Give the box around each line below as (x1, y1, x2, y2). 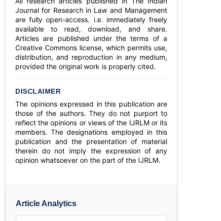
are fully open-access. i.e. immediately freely (15, 15, 167, 24)
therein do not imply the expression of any (15, 147, 167, 155)
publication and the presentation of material (15, 137, 167, 146)
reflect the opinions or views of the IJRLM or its (15, 118, 167, 127)
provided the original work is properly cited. (15, 62, 156, 71)
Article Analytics (16, 199, 76, 208)
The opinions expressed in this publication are (15, 100, 167, 108)
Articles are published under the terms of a (15, 34, 167, 42)
